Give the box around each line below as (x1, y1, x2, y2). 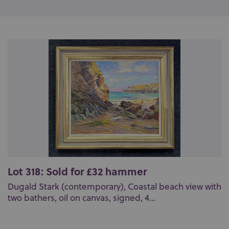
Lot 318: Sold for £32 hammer (8, 164, 147, 178)
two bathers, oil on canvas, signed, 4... (8, 192, 155, 204)
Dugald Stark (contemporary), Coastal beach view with (8, 180, 221, 193)
